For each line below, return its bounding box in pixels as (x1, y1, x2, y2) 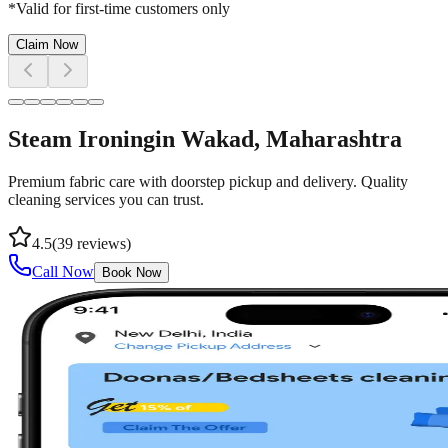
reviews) (73, 235, 131, 252)
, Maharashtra (254, 126, 402, 153)
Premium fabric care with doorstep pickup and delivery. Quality (8, 173, 408, 190)
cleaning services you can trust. (8, 191, 204, 208)
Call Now (32, 263, 94, 280)
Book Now (102, 265, 161, 280)
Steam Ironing (8, 126, 155, 153)
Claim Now (16, 37, 78, 53)
